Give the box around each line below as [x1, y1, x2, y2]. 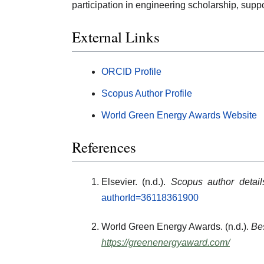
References [72, 137, 136, 157]
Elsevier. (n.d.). [101, 177, 171, 187]
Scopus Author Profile [101, 88, 192, 98]
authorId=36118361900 [101, 193, 199, 203]
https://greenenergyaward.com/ [101, 237, 230, 248]
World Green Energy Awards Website [101, 110, 257, 120]
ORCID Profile [101, 66, 161, 77]
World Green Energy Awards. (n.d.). [101, 222, 251, 232]
